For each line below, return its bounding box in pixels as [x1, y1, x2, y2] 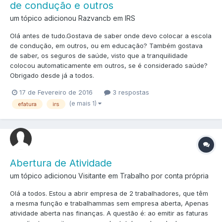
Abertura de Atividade [10, 157, 112, 169]
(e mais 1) [69, 99, 98, 107]
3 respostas [111, 88, 149, 96]
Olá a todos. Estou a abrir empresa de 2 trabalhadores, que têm [10, 189, 208, 198]
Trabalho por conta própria [120, 171, 209, 180]
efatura [18, 100, 37, 108]
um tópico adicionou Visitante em [10, 171, 120, 180]
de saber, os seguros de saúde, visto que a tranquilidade [10, 51, 188, 59]
